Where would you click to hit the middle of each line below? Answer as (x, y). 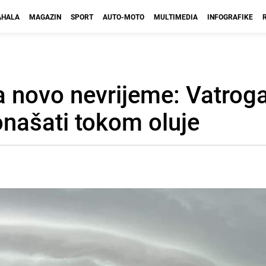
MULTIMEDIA (176, 17)
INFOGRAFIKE (230, 17)
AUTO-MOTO (123, 17)
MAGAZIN (45, 17)
